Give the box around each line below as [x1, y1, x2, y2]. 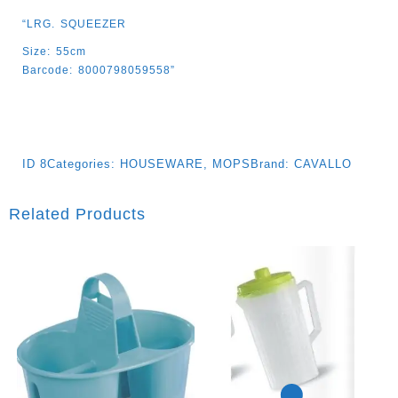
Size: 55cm [22, 44, 86, 58]
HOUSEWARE [120, 156, 203, 171]
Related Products [9, 204, 146, 223]
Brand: [251, 156, 294, 171]
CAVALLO [294, 156, 352, 171]
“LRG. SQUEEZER [22, 17, 126, 30]
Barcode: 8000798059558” [22, 63, 175, 76]
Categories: [47, 156, 120, 171]
